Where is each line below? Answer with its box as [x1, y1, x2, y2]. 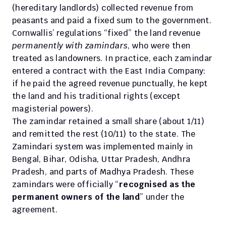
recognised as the [119, 179, 196, 190]
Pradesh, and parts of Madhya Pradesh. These [12, 166, 194, 177]
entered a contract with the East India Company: [12, 66, 206, 76]
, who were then [128, 40, 191, 51]
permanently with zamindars [12, 40, 128, 51]
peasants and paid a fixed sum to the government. [12, 15, 212, 26]
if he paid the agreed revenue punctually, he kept [12, 78, 208, 89]
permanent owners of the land [12, 192, 140, 202]
